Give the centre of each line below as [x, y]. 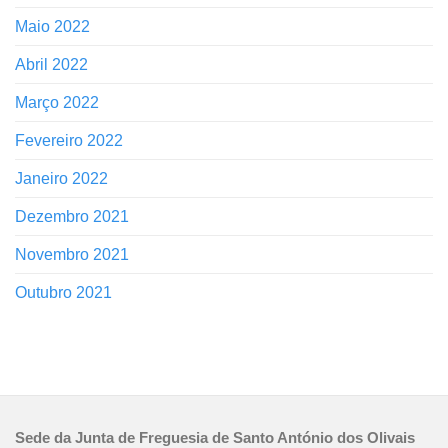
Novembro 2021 [72, 255]
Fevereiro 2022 [69, 141]
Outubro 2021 [63, 293]
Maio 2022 [52, 27]
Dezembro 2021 [72, 217]
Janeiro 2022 [61, 179]
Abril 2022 [51, 65]
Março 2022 [57, 103]
